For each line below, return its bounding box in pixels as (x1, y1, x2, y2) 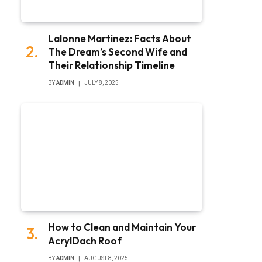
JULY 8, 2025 (84, 80, 119, 87)
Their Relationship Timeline (48, 59, 175, 72)
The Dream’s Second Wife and (48, 46, 187, 58)
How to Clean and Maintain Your (48, 220, 196, 233)
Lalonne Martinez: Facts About (48, 32, 191, 45)
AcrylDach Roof (48, 234, 122, 247)
